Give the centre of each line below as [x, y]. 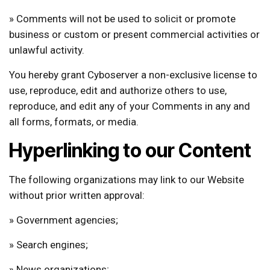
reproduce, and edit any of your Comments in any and [130, 106]
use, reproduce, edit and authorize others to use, [118, 90]
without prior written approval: [77, 195]
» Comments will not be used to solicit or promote [122, 18]
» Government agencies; [64, 220]
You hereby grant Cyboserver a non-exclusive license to [133, 74]
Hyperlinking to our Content [130, 150]
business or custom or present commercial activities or [134, 34]
